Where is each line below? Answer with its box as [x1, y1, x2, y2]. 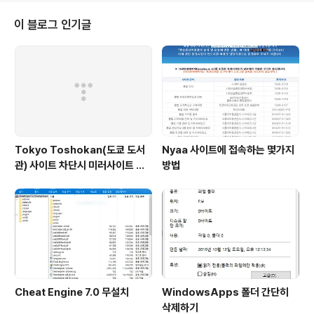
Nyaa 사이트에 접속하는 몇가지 [162, 143, 294, 156]
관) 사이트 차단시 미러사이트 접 [15, 158, 145, 172]
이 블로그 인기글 [14, 18, 92, 32]
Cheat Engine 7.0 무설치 [15, 285, 129, 299]
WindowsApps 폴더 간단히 [162, 285, 289, 299]
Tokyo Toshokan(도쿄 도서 [15, 143, 145, 156]
